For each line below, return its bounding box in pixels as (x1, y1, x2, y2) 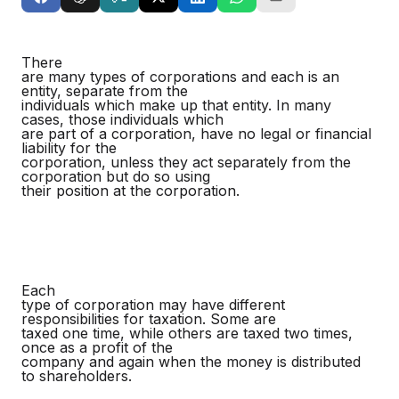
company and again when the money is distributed (21, 353, 361, 370)
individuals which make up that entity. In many (21, 96, 331, 114)
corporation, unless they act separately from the (21, 153, 351, 171)
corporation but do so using (21, 167, 210, 185)
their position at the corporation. (21, 182, 240, 199)
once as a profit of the (21, 338, 173, 356)
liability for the (21, 139, 117, 157)
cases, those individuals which (21, 110, 224, 128)
